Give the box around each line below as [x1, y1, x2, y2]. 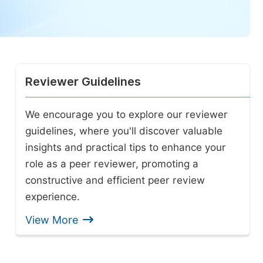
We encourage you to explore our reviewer [25, 109, 228, 120]
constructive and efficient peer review [25, 174, 205, 186]
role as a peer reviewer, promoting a [25, 158, 198, 170]
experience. [25, 191, 80, 203]
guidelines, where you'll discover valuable [25, 125, 222, 137]
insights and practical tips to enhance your [25, 141, 226, 153]
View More [25, 214, 78, 226]
